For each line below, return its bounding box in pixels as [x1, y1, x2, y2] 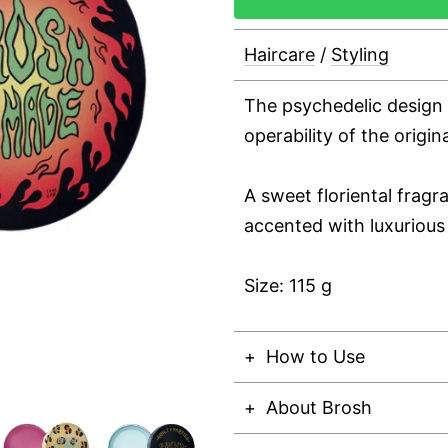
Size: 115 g [244, 275, 332, 296]
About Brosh [266, 397, 372, 418]
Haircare [244, 44, 315, 65]
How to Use [266, 346, 365, 367]
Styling [331, 44, 389, 65]
